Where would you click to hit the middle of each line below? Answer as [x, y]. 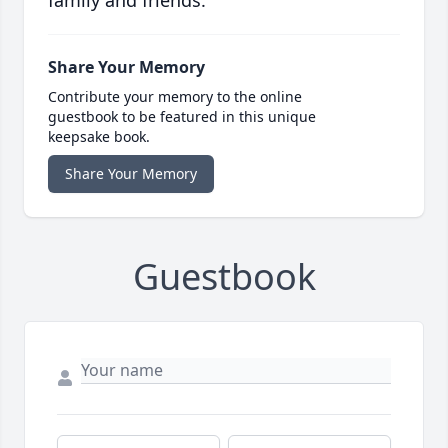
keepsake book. [99, 137]
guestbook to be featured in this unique [182, 117]
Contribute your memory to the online [175, 97]
